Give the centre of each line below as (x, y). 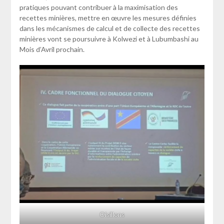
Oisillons (112, 214)
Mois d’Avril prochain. (52, 49)
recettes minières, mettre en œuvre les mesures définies (108, 18)
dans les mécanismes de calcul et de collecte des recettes (109, 28)
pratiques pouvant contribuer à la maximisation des (98, 7)
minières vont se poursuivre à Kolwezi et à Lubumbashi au (109, 39)
